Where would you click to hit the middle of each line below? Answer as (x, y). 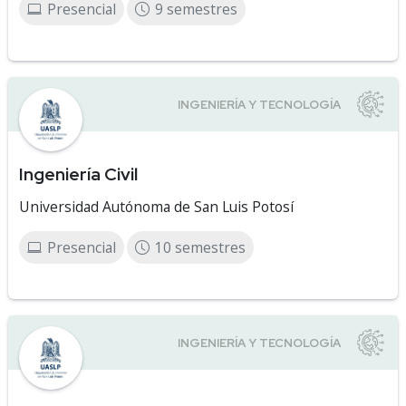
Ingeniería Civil (78, 174)
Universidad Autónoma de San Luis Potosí (156, 207)
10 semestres (200, 247)
